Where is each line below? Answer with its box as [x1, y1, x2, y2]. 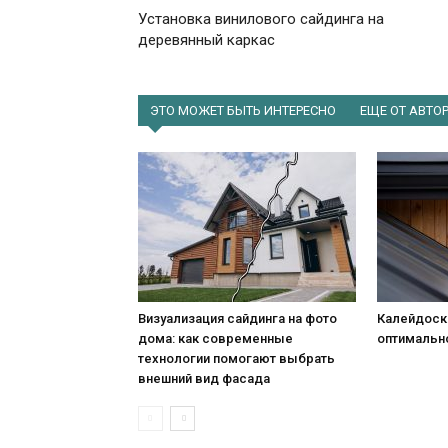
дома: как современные [138, 331, 293, 347]
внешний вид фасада [138, 371, 270, 387]
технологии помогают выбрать [138, 351, 335, 367]
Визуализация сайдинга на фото [138, 311, 337, 327]
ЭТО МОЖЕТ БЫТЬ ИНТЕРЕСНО [150, 103, 336, 119]
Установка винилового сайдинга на [138, 10, 384, 29]
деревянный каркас [138, 31, 275, 50]
